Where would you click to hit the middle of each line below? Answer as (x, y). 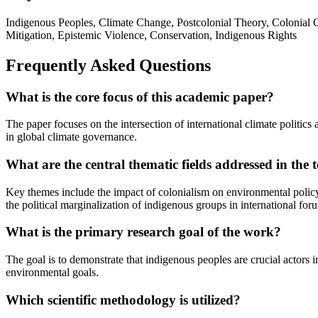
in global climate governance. (71, 137)
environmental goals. (52, 273)
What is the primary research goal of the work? (143, 232)
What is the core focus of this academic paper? (140, 97)
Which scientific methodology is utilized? (123, 300)
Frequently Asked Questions (108, 65)
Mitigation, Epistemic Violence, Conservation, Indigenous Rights (151, 35)
